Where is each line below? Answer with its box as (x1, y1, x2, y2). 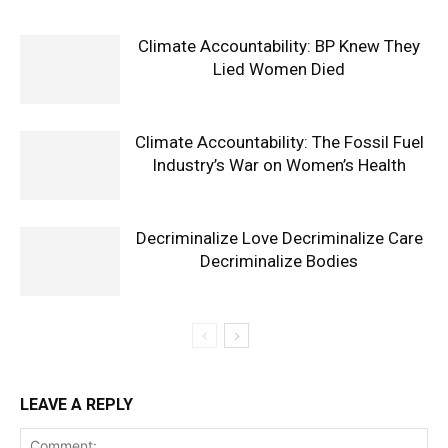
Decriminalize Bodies (200, 251, 358, 271)
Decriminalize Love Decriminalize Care (135, 228, 423, 248)
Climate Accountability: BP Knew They (138, 36, 420, 56)
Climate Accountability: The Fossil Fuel (134, 132, 424, 152)
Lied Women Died (213, 59, 345, 79)
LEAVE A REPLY (20, 395, 133, 414)
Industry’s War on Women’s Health (152, 155, 406, 175)
